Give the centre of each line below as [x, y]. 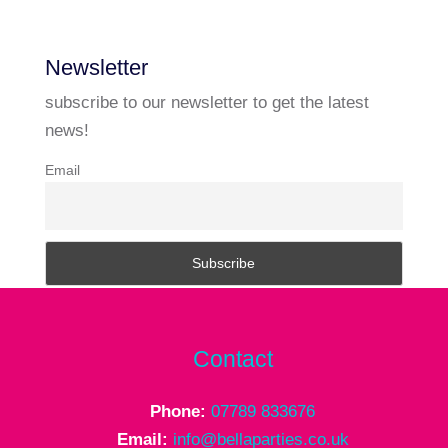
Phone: [181, 411]
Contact [232, 358]
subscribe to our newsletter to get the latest [206, 102]
